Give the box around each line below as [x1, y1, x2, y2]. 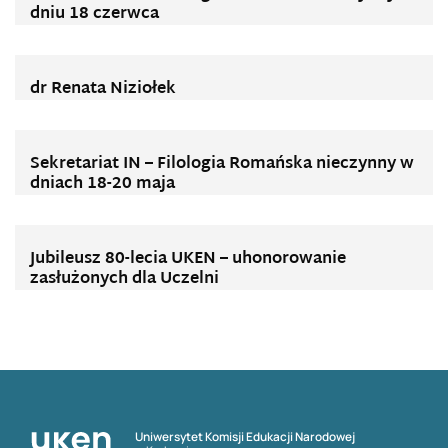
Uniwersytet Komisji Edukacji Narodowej [135, 428, 355, 445]
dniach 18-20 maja [30, 170, 175, 199]
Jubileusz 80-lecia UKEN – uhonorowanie [30, 245, 346, 274]
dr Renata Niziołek [30, 75, 176, 104]
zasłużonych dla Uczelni [30, 265, 219, 294]
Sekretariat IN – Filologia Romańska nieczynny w [30, 150, 414, 179]
